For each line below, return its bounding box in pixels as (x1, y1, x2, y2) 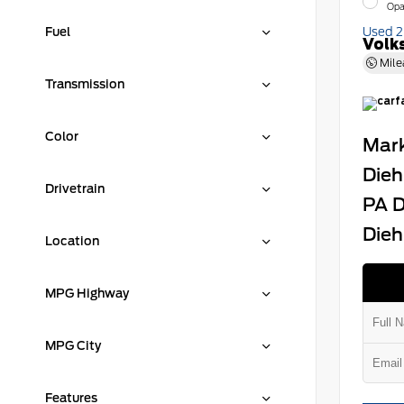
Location (45, 234, 99, 248)
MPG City (45, 338, 101, 353)
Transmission (45, 77, 124, 91)
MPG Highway (45, 286, 129, 300)
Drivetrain (45, 181, 105, 196)
